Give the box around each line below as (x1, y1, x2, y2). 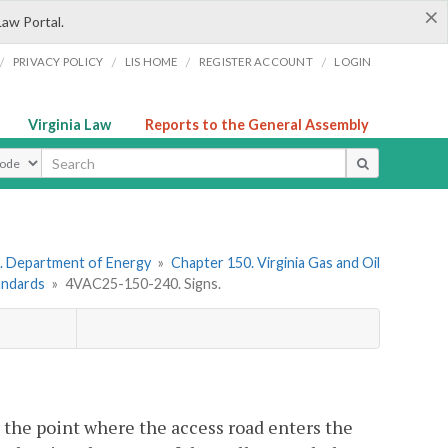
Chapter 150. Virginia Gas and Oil (170, 254, 380, 272)
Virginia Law (28, 116, 111, 133)
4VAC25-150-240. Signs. (64, 275, 221, 293)
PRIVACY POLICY (12, 55, 104, 68)
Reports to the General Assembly (145, 116, 369, 133)
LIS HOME (124, 55, 178, 68)
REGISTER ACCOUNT (198, 55, 313, 68)
